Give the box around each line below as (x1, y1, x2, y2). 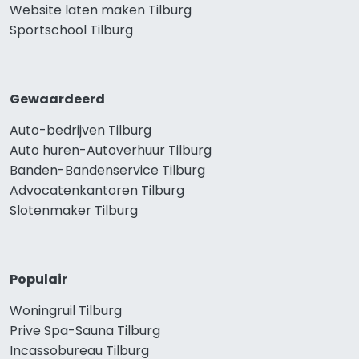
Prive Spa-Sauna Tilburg (10, 321, 160, 341)
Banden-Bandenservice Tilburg (10, 161, 205, 180)
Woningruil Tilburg (10, 301, 122, 321)
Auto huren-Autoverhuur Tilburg (10, 141, 212, 160)
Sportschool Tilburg (10, 21, 133, 40)
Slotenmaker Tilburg (10, 201, 138, 220)
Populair (10, 270, 67, 289)
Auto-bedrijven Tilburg (10, 121, 151, 140)
